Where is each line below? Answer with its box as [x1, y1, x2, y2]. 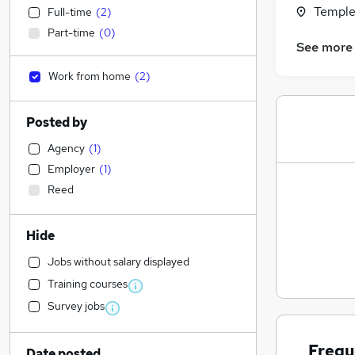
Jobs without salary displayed [48, 254, 189, 269]
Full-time [48, 5, 92, 19]
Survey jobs [48, 299, 105, 313]
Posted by [26, 114, 87, 131]
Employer [48, 162, 95, 176]
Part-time [48, 25, 95, 40]
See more [296, 39, 353, 56]
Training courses [48, 277, 128, 291]
